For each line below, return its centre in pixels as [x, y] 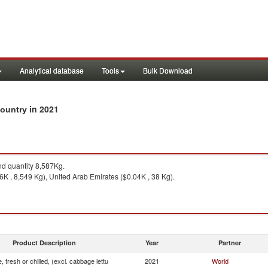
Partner [230, 243]
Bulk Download [168, 70]
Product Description [44, 243]
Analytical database [52, 70]
